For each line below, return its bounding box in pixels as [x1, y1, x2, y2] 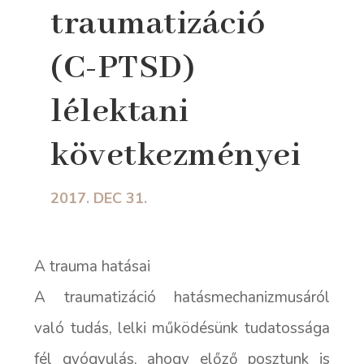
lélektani [50, 90, 189, 134]
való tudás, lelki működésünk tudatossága [34, 318, 330, 340]
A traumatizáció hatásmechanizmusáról [34, 287, 330, 309]
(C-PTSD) [50, 46, 196, 90]
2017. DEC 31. [50, 188, 148, 209]
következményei [50, 134, 301, 178]
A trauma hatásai [34, 256, 151, 278]
